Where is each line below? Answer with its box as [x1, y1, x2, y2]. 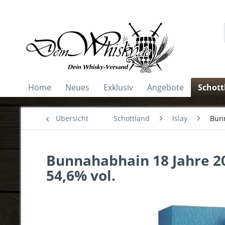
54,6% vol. [46, 166, 116, 185]
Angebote [147, 82, 184, 93]
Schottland [114, 114, 150, 123]
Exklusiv [103, 82, 133, 93]
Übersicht [56, 114, 88, 123]
